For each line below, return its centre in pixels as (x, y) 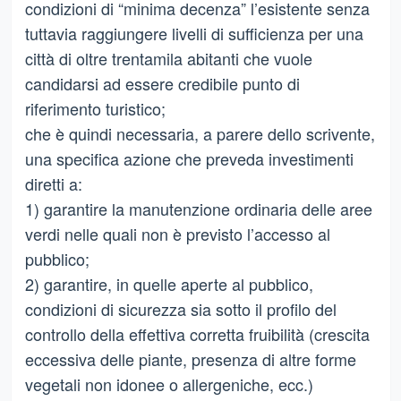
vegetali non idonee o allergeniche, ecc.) (169, 384)
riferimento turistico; (95, 108)
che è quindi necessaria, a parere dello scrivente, (200, 133)
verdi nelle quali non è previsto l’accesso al (177, 233)
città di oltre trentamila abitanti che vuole (168, 58)
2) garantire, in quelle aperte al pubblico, (169, 283)
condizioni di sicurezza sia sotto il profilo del (180, 308)
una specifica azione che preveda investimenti (189, 158)
